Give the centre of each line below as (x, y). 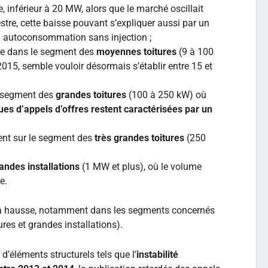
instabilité (157, 254)
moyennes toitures (136, 51)
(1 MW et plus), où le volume (141, 166)
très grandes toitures (139, 138)
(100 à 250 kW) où (166, 95)
